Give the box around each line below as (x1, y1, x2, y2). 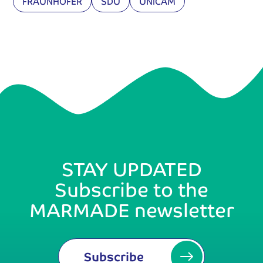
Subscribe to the (55, 172, 208, 205)
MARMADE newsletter (29, 193, 234, 226)
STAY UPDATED (61, 151, 202, 185)
